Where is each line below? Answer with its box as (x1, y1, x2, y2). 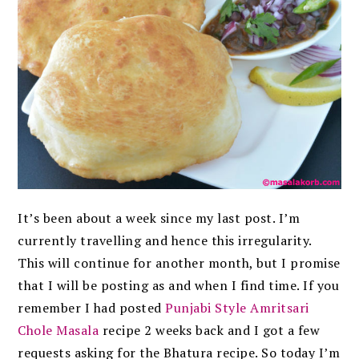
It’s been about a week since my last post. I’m (18, 208, 301, 227)
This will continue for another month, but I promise (18, 253, 341, 272)
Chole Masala (18, 321, 99, 339)
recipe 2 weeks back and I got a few (99, 321, 321, 339)
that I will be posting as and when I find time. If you (18, 276, 340, 294)
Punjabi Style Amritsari (165, 298, 309, 317)
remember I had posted (18, 298, 166, 317)
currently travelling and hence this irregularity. (18, 231, 312, 249)
